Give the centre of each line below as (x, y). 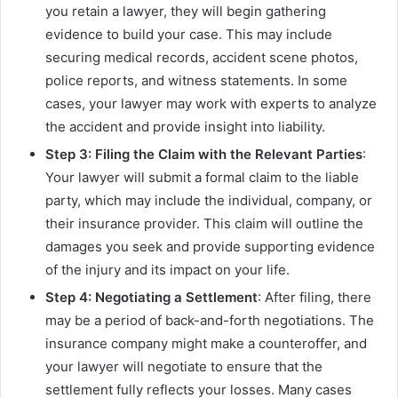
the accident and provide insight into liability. (185, 127)
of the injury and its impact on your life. (167, 270)
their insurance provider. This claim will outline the (204, 224)
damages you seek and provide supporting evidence (210, 247)
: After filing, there (314, 298)
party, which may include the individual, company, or (209, 201)
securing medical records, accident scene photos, (202, 58)
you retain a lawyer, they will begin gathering (186, 12)
